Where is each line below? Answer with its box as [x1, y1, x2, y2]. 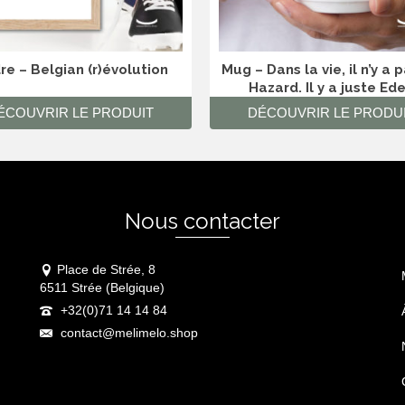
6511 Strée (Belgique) [39, 280, 165, 296]
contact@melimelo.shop [56, 325, 198, 341]
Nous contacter [124, 208, 280, 235]
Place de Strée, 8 [56, 262, 155, 278]
